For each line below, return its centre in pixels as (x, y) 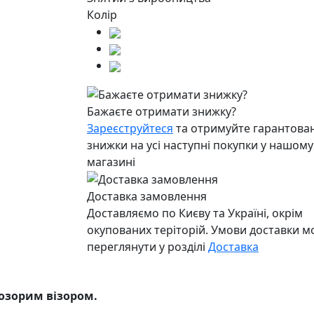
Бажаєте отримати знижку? (162, 111)
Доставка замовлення (147, 197)
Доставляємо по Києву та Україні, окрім (195, 213)
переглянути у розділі (148, 247)
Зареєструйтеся (130, 128)
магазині (111, 162)
